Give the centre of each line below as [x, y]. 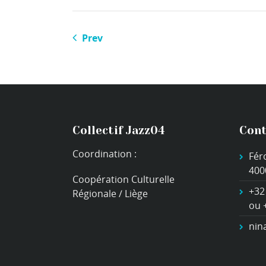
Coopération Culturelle [123, 179]
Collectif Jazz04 [119, 130]
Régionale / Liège [110, 193]
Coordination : [104, 153]
